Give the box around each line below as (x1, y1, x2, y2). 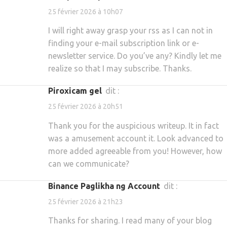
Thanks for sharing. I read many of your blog (48, 216, 212, 225)
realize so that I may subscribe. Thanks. (48, 64, 192, 73)
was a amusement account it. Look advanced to (48, 133, 223, 143)
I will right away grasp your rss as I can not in (48, 26, 213, 35)
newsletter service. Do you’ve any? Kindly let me (48, 51, 221, 61)
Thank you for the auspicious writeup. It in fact (48, 121, 219, 130)
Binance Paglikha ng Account (53, 181, 160, 191)
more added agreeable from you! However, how (48, 146, 222, 156)
